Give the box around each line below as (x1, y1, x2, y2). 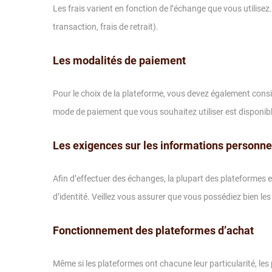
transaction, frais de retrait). (53, 22, 158, 32)
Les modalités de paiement (53, 54, 186, 67)
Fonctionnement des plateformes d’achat (53, 224, 254, 237)
